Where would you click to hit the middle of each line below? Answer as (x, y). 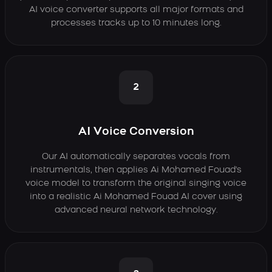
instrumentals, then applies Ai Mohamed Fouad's (136, 170)
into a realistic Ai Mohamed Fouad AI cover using (136, 197)
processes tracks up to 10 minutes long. (136, 23)
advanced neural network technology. (136, 210)
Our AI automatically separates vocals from (136, 157)
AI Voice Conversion (136, 132)
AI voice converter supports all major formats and (136, 10)
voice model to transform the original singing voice (136, 183)
